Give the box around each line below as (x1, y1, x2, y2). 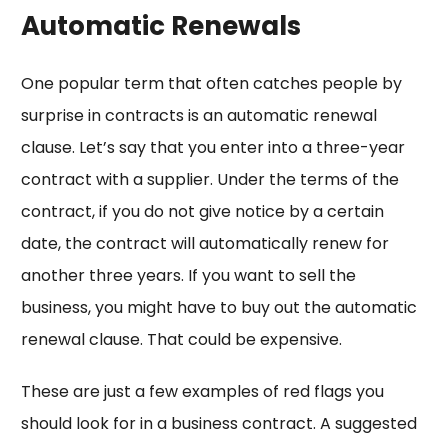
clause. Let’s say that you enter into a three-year (20, 136, 405, 160)
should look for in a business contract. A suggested (20, 412, 417, 436)
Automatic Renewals (20, 8, 301, 45)
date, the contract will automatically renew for (20, 232, 389, 256)
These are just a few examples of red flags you (20, 380, 384, 404)
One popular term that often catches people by (20, 72, 402, 96)
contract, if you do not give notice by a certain (20, 200, 384, 224)
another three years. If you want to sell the (20, 264, 356, 288)
